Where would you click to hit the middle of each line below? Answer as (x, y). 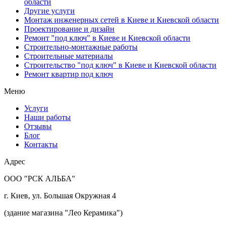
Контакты (41, 144)
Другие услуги (49, 11)
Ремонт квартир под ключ (69, 74)
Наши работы (47, 117)
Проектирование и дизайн (69, 29)
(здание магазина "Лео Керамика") (63, 212)
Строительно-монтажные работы (81, 47)
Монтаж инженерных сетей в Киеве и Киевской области (122, 20)
